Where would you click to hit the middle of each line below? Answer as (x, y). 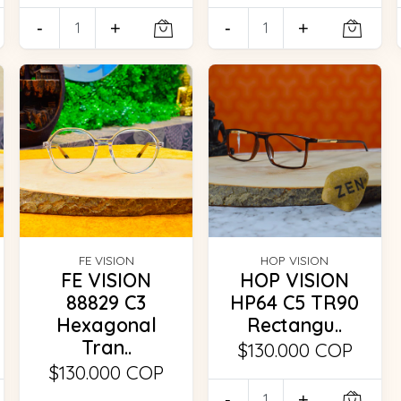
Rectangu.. (295, 324)
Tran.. (106, 347)
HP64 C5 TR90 (295, 302)
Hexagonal (106, 324)
